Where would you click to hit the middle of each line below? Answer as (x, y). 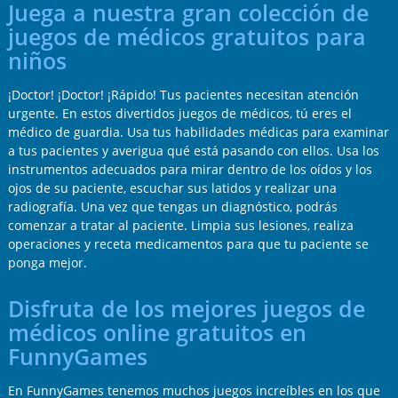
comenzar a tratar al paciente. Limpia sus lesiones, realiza (180, 226)
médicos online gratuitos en (157, 333)
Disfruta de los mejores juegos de (186, 309)
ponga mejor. (47, 263)
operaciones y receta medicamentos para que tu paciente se (188, 244)
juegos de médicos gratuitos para (187, 37)
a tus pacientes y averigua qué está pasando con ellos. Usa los (193, 151)
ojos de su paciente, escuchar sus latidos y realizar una (172, 188)
